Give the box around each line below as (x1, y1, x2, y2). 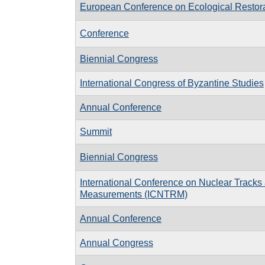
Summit (80, 126, 112, 137)
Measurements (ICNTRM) (80, 189, 188, 199)
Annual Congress (80, 237, 153, 248)
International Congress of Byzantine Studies (80, 77, 264, 88)
